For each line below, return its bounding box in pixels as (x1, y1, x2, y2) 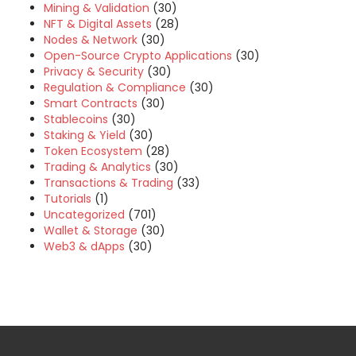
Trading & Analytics (44, 159, 151, 175)
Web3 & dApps (44, 238, 125, 254)
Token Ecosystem (44, 143, 142, 159)
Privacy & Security (44, 64, 144, 79)
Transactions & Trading (44, 175, 173, 191)
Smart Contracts (44, 95, 137, 111)
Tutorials (44, 191, 91, 207)
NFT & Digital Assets (44, 16, 152, 32)
